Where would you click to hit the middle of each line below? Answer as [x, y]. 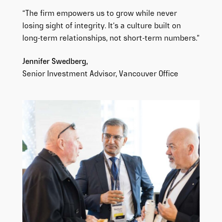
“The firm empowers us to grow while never [99, 14]
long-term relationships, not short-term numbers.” [111, 38]
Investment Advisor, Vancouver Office [112, 75]
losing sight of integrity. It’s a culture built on [101, 26]
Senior [33, 75]
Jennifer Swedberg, [55, 62]
